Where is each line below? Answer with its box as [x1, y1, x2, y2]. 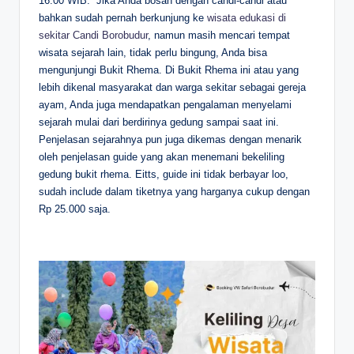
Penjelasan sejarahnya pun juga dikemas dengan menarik [39, 134, 302, 146]
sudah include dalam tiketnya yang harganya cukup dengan [39, 186, 310, 198]
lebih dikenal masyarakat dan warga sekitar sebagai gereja [39, 81, 306, 94]
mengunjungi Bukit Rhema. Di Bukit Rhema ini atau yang [39, 64, 299, 77]
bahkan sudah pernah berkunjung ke [39, 12, 207, 24]
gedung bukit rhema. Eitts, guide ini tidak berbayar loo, [39, 168, 288, 181]
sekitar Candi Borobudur [39, 29, 148, 42]
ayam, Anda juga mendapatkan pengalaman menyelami [39, 99, 292, 111]
